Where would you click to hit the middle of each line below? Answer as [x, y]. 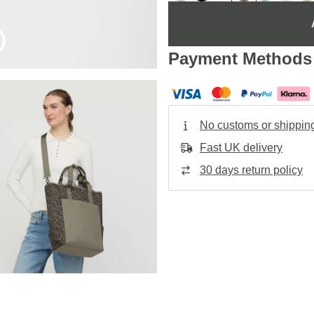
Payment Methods [240, 59]
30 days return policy [251, 170]
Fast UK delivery [241, 148]
